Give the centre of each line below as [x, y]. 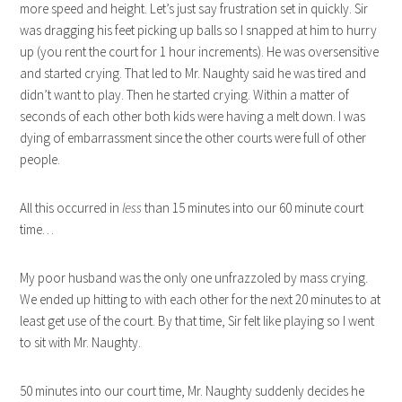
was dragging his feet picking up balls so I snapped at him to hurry [199, 31]
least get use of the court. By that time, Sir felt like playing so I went [197, 321]
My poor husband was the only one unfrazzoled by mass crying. [194, 278]
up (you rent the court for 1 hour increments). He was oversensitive [200, 52]
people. [40, 160]
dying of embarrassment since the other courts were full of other [193, 138]
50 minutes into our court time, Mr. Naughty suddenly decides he [192, 391]
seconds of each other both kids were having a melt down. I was [193, 117]
